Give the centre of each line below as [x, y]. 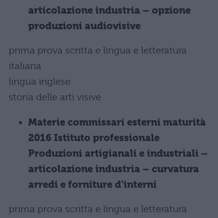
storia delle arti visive [55, 97]
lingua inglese [40, 82]
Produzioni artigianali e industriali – [118, 154]
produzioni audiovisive [84, 26]
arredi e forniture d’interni [92, 185]
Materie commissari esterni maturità [117, 122]
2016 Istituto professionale [94, 138]
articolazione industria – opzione [109, 10]
